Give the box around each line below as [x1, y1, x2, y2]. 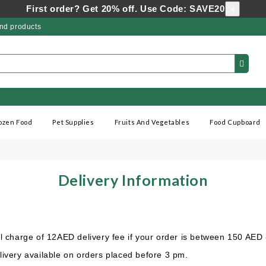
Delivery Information [58, 171, 208, 189]
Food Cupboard [210, 118, 261, 126]
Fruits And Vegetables [114, 118, 190, 126]
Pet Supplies [52, 118, 94, 126]
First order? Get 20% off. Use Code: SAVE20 [26, 4, 225, 14]
